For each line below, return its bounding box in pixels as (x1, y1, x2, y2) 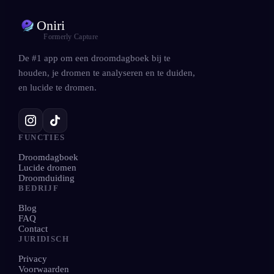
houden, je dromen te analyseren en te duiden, (18, 67, 196, 78)
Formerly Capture (43, 32, 98, 41)
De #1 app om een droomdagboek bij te (18, 53, 171, 63)
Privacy (18, 253, 48, 264)
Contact (18, 223, 48, 234)
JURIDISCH (18, 234, 69, 243)
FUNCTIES (18, 132, 65, 142)
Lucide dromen (18, 162, 77, 172)
